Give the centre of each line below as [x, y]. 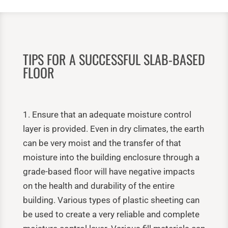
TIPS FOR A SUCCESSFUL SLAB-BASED [114, 59]
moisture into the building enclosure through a [111, 157]
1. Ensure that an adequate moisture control [107, 114]
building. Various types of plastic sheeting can [111, 200]
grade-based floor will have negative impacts [109, 171]
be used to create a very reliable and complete [111, 214]
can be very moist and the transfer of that [102, 143]
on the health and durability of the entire [98, 186]
